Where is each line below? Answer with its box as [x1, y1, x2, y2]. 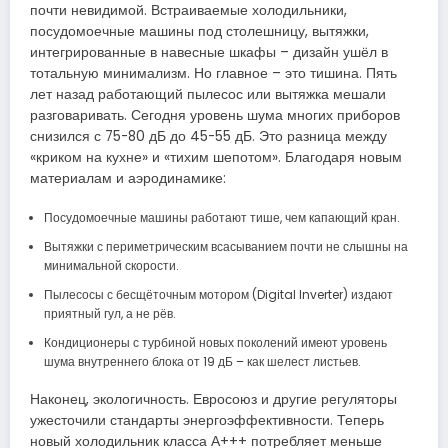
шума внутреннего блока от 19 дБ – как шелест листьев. [43, 353, 361, 371]
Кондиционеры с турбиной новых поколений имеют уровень [43, 334, 387, 352]
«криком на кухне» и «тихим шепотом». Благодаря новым [30, 148, 402, 168]
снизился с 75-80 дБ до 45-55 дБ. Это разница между [30, 127, 387, 147]
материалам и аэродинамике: [30, 169, 226, 189]
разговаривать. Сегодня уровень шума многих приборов [30, 106, 400, 126]
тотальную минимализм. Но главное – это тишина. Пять [30, 64, 397, 84]
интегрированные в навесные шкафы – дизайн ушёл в [30, 43, 388, 63]
